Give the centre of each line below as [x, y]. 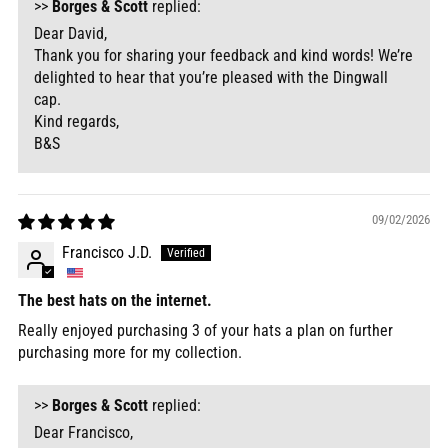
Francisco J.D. [107, 253]
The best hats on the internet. [115, 301]
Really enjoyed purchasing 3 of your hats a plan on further [205, 331]
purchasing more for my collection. [130, 353]
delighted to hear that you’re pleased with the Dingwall [211, 78]
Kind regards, [76, 122]
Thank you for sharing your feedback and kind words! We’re [223, 56]
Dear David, [70, 34]
